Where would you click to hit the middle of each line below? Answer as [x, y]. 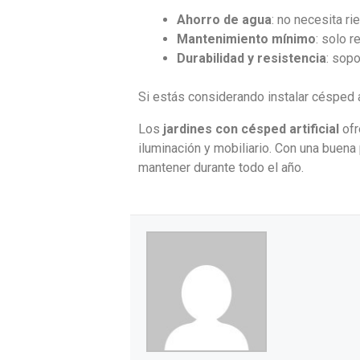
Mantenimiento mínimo [246, 39]
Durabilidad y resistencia [252, 58]
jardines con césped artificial [251, 129]
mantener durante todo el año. [221, 167]
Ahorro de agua [224, 19]
